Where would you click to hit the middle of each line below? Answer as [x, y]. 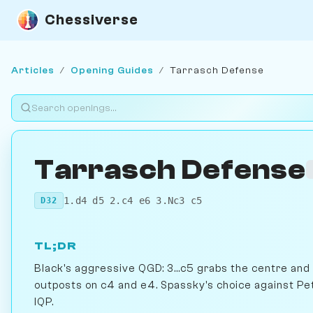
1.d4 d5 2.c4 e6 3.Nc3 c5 [133, 200]
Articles [33, 70]
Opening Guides [112, 70]
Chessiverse [92, 20]
